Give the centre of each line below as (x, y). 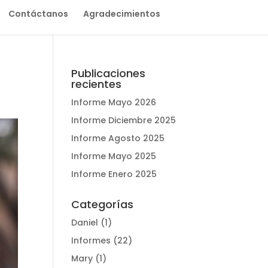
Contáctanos (38, 13)
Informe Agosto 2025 (118, 138)
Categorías (103, 204)
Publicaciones (109, 73)
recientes (97, 84)
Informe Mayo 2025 (114, 156)
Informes (91, 240)
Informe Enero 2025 (114, 174)
